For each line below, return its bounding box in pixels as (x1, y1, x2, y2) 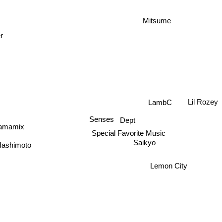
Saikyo (132, 139, 155, 148)
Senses (88, 114, 113, 123)
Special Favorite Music (94, 126, 168, 135)
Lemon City (152, 157, 190, 166)
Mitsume (142, 12, 171, 21)
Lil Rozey (188, 95, 218, 104)
